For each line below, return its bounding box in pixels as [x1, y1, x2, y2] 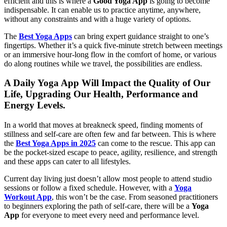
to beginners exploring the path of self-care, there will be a [4, 202, 192, 211]
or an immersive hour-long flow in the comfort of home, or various [4, 50, 216, 59]
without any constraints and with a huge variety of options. [4, 14, 191, 23]
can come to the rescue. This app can [96, 139, 215, 148]
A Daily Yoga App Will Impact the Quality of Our [4, 78, 210, 89]
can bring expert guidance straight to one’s [72, 31, 209, 41]
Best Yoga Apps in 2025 [16, 139, 96, 148]
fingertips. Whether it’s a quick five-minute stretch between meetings [4, 41, 222, 50]
